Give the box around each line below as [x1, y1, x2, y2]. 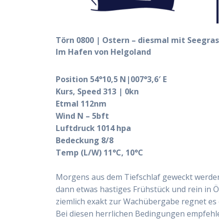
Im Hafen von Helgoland [56, 46, 152, 58]
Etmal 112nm [56, 98, 107, 109]
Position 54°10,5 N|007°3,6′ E [56, 74, 167, 85]
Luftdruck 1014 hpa [56, 123, 131, 134]
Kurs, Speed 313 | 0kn [56, 86, 139, 97]
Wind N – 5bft [56, 110, 109, 122]
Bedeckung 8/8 [56, 135, 114, 146]
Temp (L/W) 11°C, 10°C [56, 147, 144, 158]
